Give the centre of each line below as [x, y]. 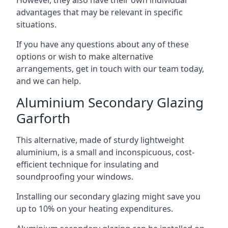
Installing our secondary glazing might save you [108, 196]
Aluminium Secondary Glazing [110, 102]
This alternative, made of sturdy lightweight [100, 140]
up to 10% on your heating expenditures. [95, 208]
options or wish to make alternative [85, 56]
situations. [36, 24]
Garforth [43, 118]
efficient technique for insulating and [88, 164]
